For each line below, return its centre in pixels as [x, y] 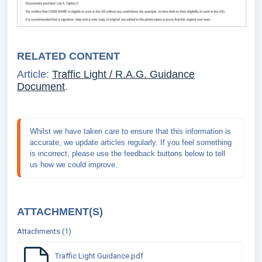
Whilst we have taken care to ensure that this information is [130, 131]
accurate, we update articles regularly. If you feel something [131, 142]
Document [41, 87]
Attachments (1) [44, 232]
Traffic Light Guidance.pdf [99, 256]
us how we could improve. [74, 164]
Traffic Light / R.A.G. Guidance [123, 75]
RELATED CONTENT [68, 56]
